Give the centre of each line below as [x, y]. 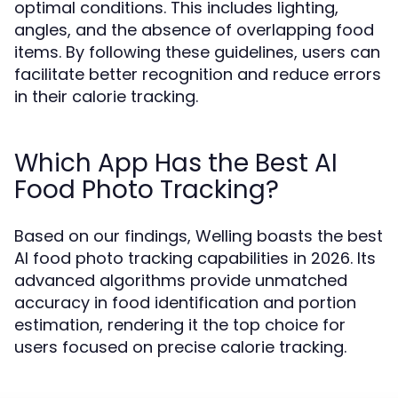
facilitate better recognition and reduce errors [198, 74]
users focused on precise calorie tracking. [180, 347]
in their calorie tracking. [106, 96]
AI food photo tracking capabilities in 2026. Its [195, 258]
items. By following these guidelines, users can [197, 52]
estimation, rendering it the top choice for [180, 325]
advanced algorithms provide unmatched [181, 280]
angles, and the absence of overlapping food [194, 30]
